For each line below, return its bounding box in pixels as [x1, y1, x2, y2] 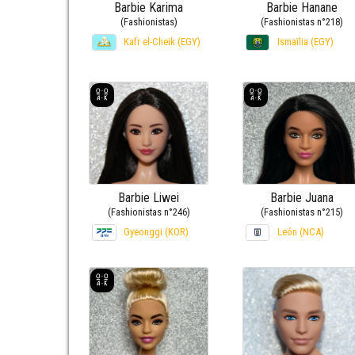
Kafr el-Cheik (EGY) [124, 36, 200, 48]
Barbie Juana [270, 190, 334, 206]
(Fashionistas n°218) [261, 16, 344, 29]
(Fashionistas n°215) [261, 206, 344, 219]
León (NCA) [277, 226, 324, 239]
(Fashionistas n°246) [107, 206, 190, 219]
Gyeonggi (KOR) [124, 226, 189, 239]
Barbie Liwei [118, 190, 180, 206]
